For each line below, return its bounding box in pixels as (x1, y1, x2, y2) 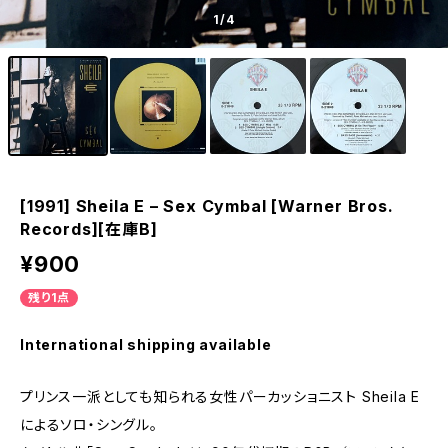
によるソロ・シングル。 (20, 416, 158, 433)
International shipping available (20, 336, 272, 353)
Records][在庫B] (20, 219, 158, 239)
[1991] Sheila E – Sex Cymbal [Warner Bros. (20, 196, 394, 216)
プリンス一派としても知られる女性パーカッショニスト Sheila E (20, 388, 421, 405)
